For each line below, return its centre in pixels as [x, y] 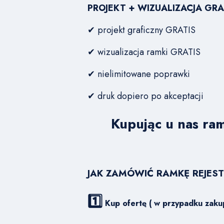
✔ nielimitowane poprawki [138, 74]
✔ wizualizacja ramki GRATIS [144, 52]
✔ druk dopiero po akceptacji [145, 96]
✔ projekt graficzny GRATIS [141, 30]
